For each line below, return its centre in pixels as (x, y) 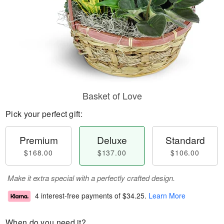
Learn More (167, 196)
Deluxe (112, 140)
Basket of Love (112, 95)
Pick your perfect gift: (44, 114)
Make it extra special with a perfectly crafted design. (91, 178)
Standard (185, 140)
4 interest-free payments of (79, 196)
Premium (38, 140)
